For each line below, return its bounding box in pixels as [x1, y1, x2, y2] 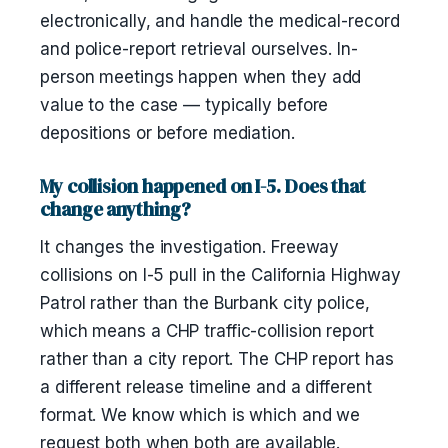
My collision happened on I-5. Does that [40, 173, 367, 199]
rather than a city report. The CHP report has [40, 349, 394, 369]
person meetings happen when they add [40, 67, 362, 87]
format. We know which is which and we [40, 405, 361, 425]
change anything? [40, 196, 191, 222]
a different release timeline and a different [40, 377, 372, 397]
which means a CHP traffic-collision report [40, 321, 374, 341]
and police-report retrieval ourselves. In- [40, 39, 358, 59]
